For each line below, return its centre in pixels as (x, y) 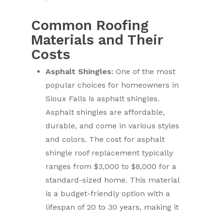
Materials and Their (97, 40)
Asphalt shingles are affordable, (105, 112)
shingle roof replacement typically (109, 153)
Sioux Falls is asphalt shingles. (103, 99)
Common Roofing (90, 25)
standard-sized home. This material (113, 180)
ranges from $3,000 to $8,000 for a (111, 166)
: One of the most (144, 71)
